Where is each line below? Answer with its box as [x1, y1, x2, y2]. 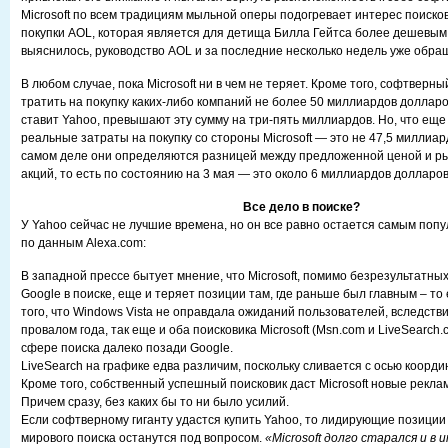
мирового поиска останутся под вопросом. [21, 431, 265, 445]
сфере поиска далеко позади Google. [21, 341, 233, 355]
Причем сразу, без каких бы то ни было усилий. [21, 395, 289, 409]
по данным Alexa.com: [21, 236, 146, 250]
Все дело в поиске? [242, 200, 360, 214]
